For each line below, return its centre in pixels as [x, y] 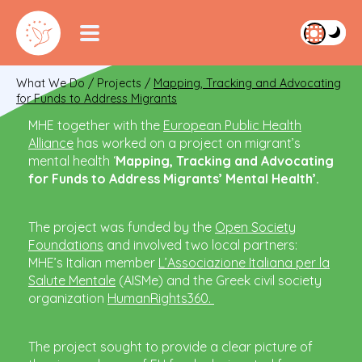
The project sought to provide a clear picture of [170, 347]
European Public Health [232, 126]
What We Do [51, 84]
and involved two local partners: [200, 245]
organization [68, 299]
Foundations [66, 245]
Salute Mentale [72, 281]
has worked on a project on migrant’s [187, 143]
